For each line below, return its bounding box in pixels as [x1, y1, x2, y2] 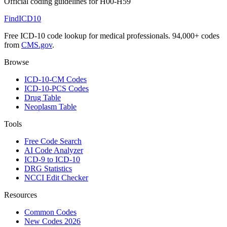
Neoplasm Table [24, 102, 77, 111]
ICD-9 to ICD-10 [24, 155, 80, 164]
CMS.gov [21, 40, 52, 49]
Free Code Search [24, 136, 82, 145]
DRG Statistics [24, 164, 72, 173]
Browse [4, 57, 29, 66]
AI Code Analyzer [24, 145, 83, 155]
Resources [4, 190, 37, 199]
